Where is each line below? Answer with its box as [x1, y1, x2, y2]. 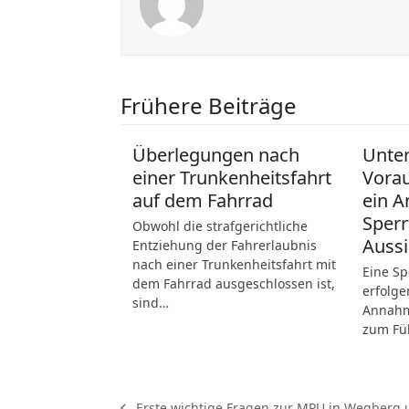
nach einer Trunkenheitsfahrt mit [131, 256, 336, 273]
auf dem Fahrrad [131, 188, 273, 213]
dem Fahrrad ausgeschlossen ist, [131, 275, 335, 292]
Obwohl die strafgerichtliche [131, 217, 308, 235]
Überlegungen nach [131, 142, 299, 167]
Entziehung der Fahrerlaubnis [131, 236, 317, 254]
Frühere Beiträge [121, 90, 297, 121]
